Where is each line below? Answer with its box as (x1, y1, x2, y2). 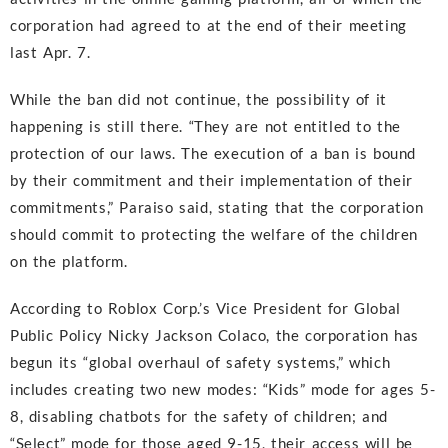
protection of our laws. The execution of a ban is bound (10, 144, 417, 163)
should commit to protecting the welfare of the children (10, 225, 419, 244)
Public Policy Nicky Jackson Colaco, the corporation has (10, 326, 420, 345)
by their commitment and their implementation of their (10, 171, 413, 190)
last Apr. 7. (10, 43, 96, 62)
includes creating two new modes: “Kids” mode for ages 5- (10, 380, 436, 399)
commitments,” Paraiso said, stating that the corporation (10, 198, 424, 217)
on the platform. (10, 252, 134, 271)
